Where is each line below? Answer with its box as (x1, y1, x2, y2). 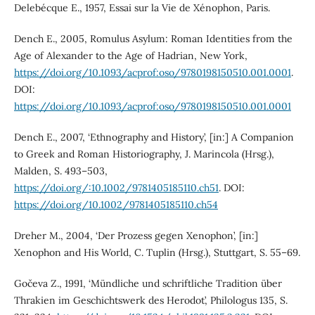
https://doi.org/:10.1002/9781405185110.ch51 (13, 181, 219, 194)
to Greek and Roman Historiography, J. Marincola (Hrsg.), (13, 147, 274, 160)
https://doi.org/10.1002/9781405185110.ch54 (13, 198, 218, 211)
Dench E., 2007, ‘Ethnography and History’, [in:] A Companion (13, 130, 294, 143)
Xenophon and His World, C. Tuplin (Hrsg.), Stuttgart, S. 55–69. (13, 245, 300, 259)
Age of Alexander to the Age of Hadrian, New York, (13, 49, 247, 62)
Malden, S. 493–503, (13, 164, 108, 177)
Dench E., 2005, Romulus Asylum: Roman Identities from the (13, 32, 292, 45)
